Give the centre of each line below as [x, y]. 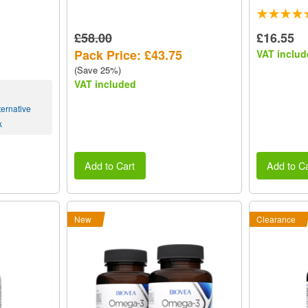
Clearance [276, 219]
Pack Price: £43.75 [128, 55]
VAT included [105, 84]
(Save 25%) [97, 69]
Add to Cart [110, 165]
